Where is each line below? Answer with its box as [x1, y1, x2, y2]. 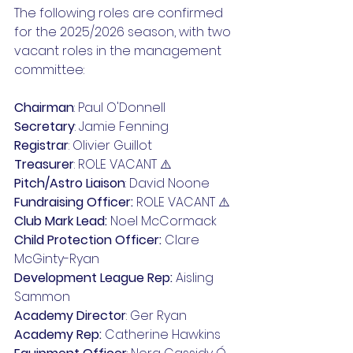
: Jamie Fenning [75, 117, 169, 136]
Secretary [14, 117, 75, 136]
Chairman [14, 98, 74, 117]
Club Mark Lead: [14, 211, 107, 230]
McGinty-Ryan [14, 249, 99, 268]
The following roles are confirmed [14, 3, 226, 22]
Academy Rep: [14, 325, 102, 344]
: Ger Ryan [126, 306, 187, 325]
